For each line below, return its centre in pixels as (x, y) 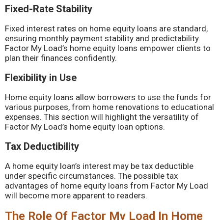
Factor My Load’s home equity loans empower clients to (108, 48)
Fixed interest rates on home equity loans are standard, (106, 28)
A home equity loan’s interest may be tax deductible (99, 166)
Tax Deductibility (42, 146)
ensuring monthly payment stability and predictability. (103, 38)
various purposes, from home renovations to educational (110, 107)
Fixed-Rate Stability (49, 9)
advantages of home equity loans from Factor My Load (107, 186)
